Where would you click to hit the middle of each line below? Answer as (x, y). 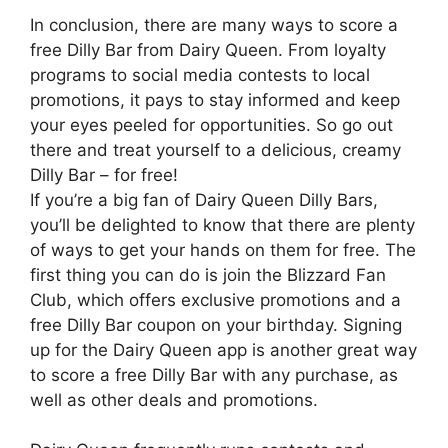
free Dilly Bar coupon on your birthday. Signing (216, 324)
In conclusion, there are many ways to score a (214, 24)
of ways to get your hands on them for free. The (223, 249)
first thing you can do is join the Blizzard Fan (208, 274)
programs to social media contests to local (200, 74)
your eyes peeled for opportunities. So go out (211, 124)
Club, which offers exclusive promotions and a (215, 299)
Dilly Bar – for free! (104, 174)
